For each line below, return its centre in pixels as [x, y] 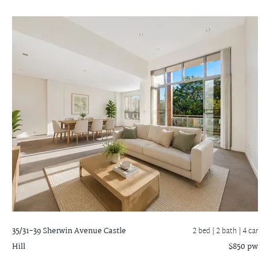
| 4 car [248, 231]
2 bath [228, 231]
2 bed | [205, 231]
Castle [114, 231]
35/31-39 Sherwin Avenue [57, 231]
